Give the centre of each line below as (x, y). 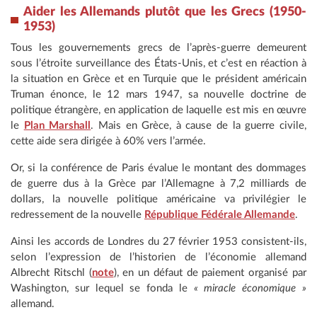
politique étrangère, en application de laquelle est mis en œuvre (158, 110)
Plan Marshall (57, 126)
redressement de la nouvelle (77, 215)
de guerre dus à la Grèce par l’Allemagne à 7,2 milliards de (158, 184)
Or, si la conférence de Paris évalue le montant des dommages (158, 168)
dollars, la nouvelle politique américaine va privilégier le (158, 199)
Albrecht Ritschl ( (51, 273)
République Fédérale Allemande (220, 215)
